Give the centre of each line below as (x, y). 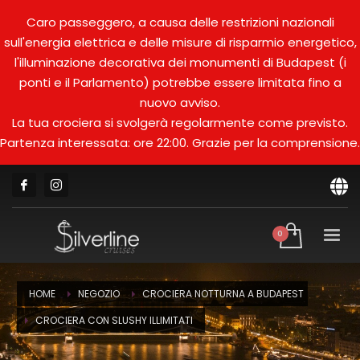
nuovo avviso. (180, 102)
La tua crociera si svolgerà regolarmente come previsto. (180, 123)
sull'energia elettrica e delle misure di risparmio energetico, (180, 42)
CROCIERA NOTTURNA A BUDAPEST (223, 294)
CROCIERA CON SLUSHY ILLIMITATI (114, 320)
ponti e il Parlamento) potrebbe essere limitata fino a (180, 82)
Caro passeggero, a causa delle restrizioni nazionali (180, 22)
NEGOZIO (99, 294)
